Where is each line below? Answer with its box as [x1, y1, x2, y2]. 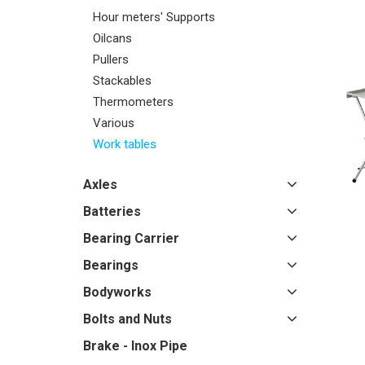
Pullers [93, 52, 129, 67]
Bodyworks [83, 284, 152, 300]
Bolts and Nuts [83, 311, 172, 327]
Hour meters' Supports [93, 10, 215, 24]
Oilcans [93, 31, 132, 46]
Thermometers [93, 95, 174, 109]
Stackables [93, 73, 152, 88]
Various [93, 116, 134, 130]
